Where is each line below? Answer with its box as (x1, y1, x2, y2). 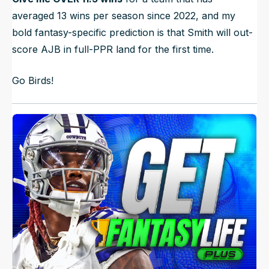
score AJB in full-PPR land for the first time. (12, 43, 214, 56)
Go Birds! (12, 74, 53, 87)
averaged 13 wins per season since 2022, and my (12, 10, 235, 22)
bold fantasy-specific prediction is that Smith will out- (12, 26, 253, 39)
